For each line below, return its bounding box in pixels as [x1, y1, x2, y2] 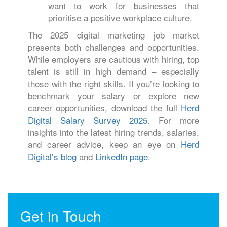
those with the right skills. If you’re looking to [28, 77, 199, 90]
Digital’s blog [28, 150, 77, 163]
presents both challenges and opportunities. [28, 41, 199, 53]
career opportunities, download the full [28, 101, 181, 114]
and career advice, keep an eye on [28, 138, 181, 150]
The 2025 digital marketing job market [28, 28, 199, 41]
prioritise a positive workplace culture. [48, 11, 192, 24]
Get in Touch [20, 206, 101, 226]
